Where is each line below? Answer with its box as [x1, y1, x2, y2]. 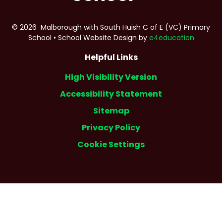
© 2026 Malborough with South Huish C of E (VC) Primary [12, 22, 210, 32]
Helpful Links [84, 51, 138, 63]
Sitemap [93, 105, 129, 116]
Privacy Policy [82, 121, 140, 133]
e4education [149, 32, 194, 43]
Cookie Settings [77, 138, 145, 150]
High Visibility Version [65, 71, 157, 83]
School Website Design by [55, 32, 149, 43]
